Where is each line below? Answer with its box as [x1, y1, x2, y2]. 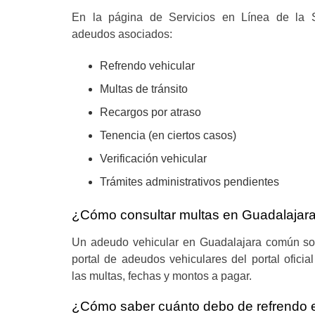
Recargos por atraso [100, 106, 201, 118]
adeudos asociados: [72, 28, 172, 40]
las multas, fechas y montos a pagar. [72, 270, 252, 282]
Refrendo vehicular [100, 60, 195, 72]
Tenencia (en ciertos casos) [100, 129, 236, 141]
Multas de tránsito [100, 83, 188, 95]
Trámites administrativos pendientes [100, 176, 279, 188]
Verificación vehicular [100, 153, 207, 165]
